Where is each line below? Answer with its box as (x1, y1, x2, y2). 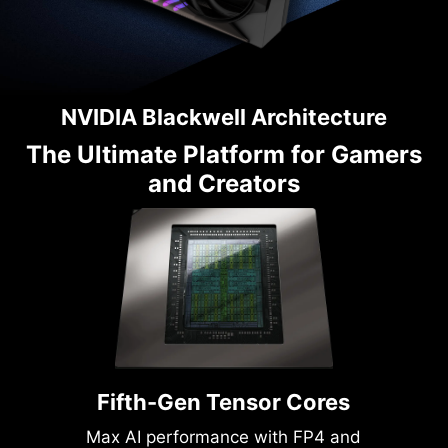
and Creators (148, 169, 300, 199)
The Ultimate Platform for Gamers (26, 140, 422, 170)
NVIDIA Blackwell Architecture (61, 104, 387, 131)
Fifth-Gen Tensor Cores (97, 388, 351, 415)
